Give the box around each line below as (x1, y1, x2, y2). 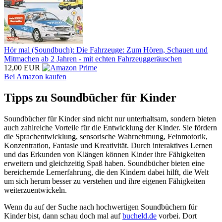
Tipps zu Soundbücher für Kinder (4, 91, 176, 105)
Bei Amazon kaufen (4, 72, 66, 81)
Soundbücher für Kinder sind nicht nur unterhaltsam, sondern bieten (4, 114, 216, 123)
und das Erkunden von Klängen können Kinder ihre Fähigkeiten (4, 150, 205, 159)
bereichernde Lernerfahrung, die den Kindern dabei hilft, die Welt (4, 168, 209, 177)
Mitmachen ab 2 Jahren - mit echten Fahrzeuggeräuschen (4, 55, 182, 63)
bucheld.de (122, 212, 157, 221)
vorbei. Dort (157, 212, 197, 221)
